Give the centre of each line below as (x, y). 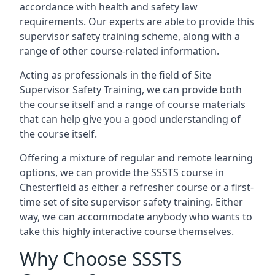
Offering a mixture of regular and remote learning (136, 158)
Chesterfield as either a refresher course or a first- (137, 187)
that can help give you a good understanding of (130, 119)
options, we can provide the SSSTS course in (122, 172)
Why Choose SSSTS (101, 259)
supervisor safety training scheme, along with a (130, 36)
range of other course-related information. (119, 51)
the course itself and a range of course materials (133, 104)
